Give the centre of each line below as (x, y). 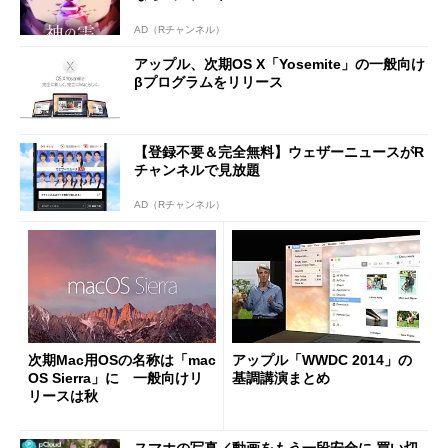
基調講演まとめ (281, 378)
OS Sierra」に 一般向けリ (115, 378)
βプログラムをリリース (208, 82)
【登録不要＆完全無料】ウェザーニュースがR (279, 151)
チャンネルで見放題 (197, 169)
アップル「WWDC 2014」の (322, 360)
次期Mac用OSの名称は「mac (122, 360)
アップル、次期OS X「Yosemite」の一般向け (279, 64)
